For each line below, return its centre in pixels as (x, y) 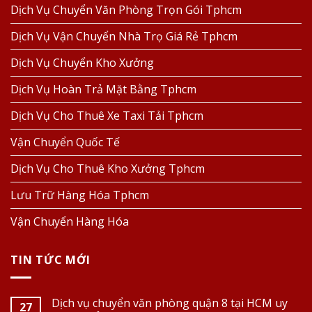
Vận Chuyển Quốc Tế (65, 142)
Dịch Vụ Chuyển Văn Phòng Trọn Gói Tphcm (126, 10)
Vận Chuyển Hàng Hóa (70, 222)
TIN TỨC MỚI (50, 260)
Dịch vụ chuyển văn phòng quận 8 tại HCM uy (170, 303)
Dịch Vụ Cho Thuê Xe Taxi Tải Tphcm (107, 116)
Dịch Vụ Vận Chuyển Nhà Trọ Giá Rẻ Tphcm (124, 37)
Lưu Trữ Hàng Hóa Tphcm (80, 195)
